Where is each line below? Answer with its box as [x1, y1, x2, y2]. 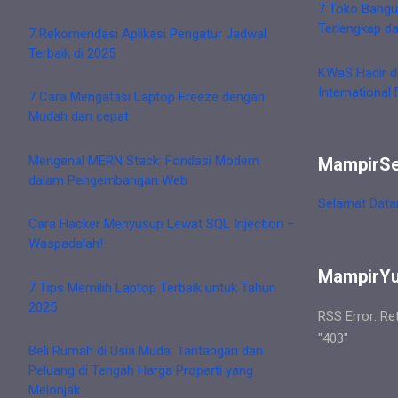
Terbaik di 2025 [28, 44, 115, 61]
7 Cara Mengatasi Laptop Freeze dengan [28, 89, 265, 106]
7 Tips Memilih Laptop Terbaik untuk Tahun [28, 279, 276, 296]
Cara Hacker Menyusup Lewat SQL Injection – [28, 216, 295, 233]
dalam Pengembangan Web [28, 171, 187, 188]
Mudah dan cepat [28, 108, 129, 125]
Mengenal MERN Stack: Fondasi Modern [28, 152, 259, 169]
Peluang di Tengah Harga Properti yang [28, 362, 253, 379]
